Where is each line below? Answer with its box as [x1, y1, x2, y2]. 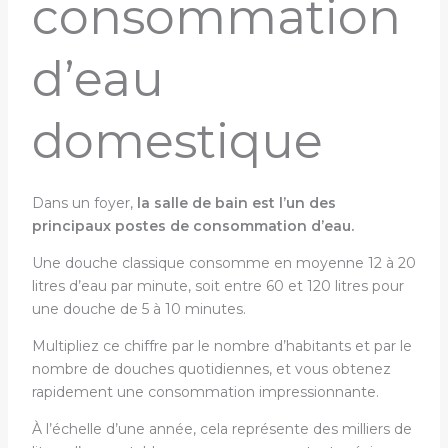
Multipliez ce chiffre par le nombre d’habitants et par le [31, 337, 412, 355]
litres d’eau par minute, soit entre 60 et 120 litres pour [31, 277, 404, 295]
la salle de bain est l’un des [136, 194, 336, 212]
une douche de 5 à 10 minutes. [31, 300, 250, 318]
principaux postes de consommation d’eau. [31, 217, 358, 235]
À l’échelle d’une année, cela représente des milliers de [31, 420, 412, 438]
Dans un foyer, [31, 194, 137, 212]
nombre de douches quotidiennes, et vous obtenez [31, 360, 391, 378]
